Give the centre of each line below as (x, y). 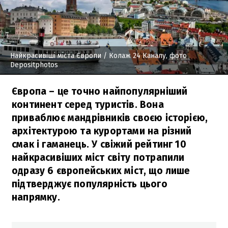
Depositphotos (34, 65)
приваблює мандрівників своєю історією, (110, 118)
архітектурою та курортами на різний (102, 131)
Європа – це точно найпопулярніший (100, 91)
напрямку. (36, 197)
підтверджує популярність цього (90, 184)
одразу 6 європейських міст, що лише (101, 170)
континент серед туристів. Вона (88, 104)
